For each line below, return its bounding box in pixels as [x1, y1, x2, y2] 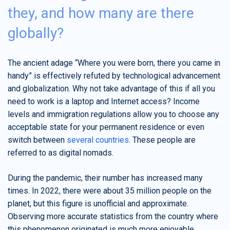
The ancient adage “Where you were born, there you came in [8, 58, 220, 68]
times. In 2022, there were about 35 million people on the [8, 186, 212, 196]
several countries [67, 135, 129, 145]
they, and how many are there [8, 5, 194, 22]
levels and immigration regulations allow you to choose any [8, 109, 219, 119]
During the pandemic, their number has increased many [8, 173, 203, 183]
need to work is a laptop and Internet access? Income [8, 97, 200, 106]
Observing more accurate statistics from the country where [8, 212, 218, 221]
